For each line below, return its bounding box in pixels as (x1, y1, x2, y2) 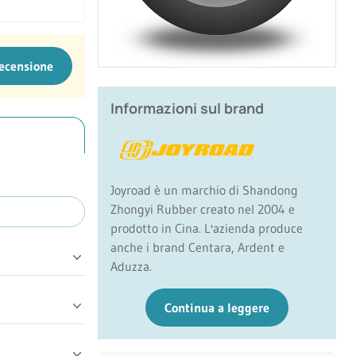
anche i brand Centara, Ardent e (110, 239, 284, 256)
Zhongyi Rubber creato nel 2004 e (110, 201, 295, 218)
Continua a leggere (164, 300, 269, 316)
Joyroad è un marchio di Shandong (110, 182, 298, 199)
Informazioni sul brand (110, 99, 264, 118)
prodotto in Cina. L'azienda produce (110, 220, 303, 237)
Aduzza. (110, 258, 152, 275)
